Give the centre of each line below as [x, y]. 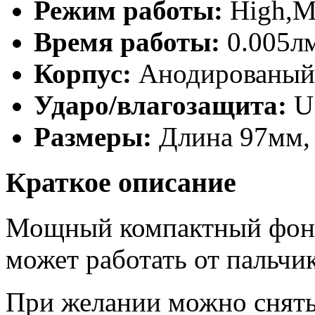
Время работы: [127, 41]
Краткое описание [121, 182]
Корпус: [83, 73]
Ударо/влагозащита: [160, 105]
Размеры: [93, 136]
